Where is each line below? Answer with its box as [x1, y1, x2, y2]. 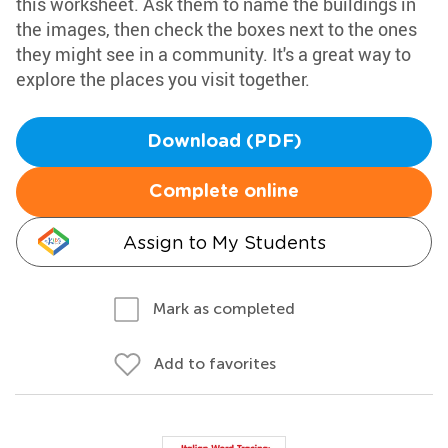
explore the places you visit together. [16, 67, 310, 91]
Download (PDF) [146, 133, 302, 151]
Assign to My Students [122, 232, 326, 253]
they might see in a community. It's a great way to [16, 42, 411, 66]
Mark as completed [153, 299, 295, 318]
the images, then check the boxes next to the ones [16, 17, 417, 41]
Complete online [149, 183, 299, 201]
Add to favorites [154, 354, 276, 373]
